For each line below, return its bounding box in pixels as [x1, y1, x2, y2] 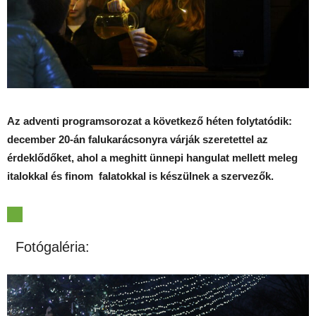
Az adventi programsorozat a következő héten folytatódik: [7, 115, 292, 128]
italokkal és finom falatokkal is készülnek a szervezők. [7, 170, 274, 183]
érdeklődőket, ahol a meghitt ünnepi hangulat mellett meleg [7, 152, 298, 164]
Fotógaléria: [7, 239, 90, 255]
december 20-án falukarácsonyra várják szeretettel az [7, 133, 268, 146]
